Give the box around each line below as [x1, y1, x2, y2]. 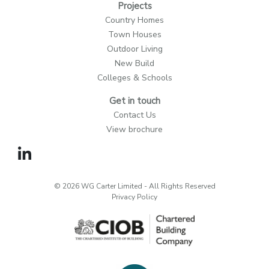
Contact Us [113, 109, 156, 121]
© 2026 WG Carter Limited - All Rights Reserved [53, 181, 216, 191]
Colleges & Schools [97, 72, 172, 83]
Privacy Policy [112, 192, 157, 202]
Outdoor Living [106, 43, 163, 55]
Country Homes [105, 14, 164, 26]
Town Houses [107, 29, 162, 40]
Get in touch [109, 95, 160, 107]
